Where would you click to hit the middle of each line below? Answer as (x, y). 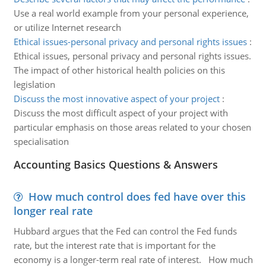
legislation (34, 84)
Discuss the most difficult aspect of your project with (121, 113)
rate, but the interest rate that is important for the (114, 245)
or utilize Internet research (67, 27)
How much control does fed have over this (137, 197)
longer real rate (53, 211)
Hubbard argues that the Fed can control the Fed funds (125, 231)
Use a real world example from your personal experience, (131, 13)
